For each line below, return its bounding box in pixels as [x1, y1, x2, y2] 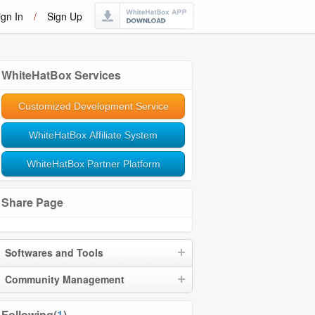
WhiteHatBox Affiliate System [29, 129, 157, 141]
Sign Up [47, 9, 82, 23]
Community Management [5, 272, 124, 286]
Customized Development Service [18, 101, 169, 112]
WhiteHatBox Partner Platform [26, 158, 160, 169]
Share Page [1, 194, 63, 210]
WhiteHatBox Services [1, 67, 121, 83]
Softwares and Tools [5, 245, 103, 259]
